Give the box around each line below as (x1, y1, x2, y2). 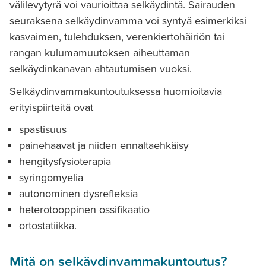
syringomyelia (19, 170, 83, 186)
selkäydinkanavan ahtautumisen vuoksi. (9, 61, 192, 77)
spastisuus (19, 122, 66, 138)
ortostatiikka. (19, 218, 77, 234)
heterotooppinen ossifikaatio (19, 202, 150, 218)
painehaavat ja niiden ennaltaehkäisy (19, 138, 189, 154)
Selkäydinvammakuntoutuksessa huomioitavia (9, 83, 222, 99)
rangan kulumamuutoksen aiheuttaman (9, 45, 190, 61)
